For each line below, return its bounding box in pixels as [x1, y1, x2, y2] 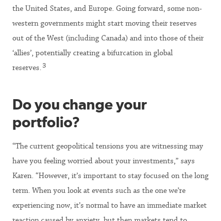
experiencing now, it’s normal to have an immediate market [12, 201, 207, 210]
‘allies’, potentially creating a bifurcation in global [12, 48, 173, 57]
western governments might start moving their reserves [12, 19, 197, 28]
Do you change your [12, 96, 147, 113]
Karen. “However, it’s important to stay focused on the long [12, 171, 209, 180]
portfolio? [12, 113, 80, 131]
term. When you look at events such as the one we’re [12, 186, 185, 195]
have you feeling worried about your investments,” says [12, 156, 195, 165]
